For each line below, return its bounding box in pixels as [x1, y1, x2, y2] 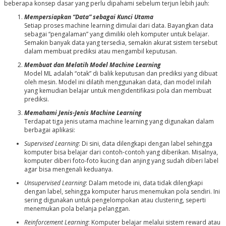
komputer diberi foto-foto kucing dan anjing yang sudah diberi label [24, 156, 218, 165]
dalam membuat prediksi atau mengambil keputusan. [24, 47, 177, 56]
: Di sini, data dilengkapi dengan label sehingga [78, 139, 212, 148]
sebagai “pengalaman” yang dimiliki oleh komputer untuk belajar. [24, 30, 209, 39]
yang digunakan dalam [147, 117, 214, 126]
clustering [154, 196, 183, 205]
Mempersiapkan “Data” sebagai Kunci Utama [24, 13, 153, 22]
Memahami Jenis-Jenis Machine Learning [24, 108, 142, 118]
